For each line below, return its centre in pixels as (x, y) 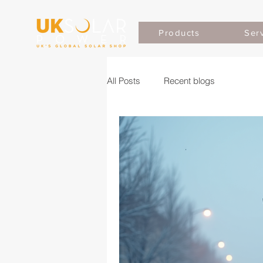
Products (179, 33)
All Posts (124, 80)
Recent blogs (189, 80)
